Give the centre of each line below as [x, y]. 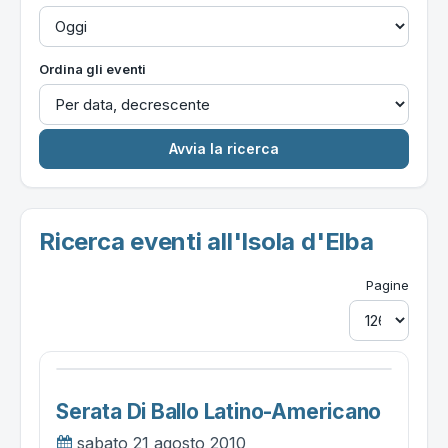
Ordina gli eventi [92, 69]
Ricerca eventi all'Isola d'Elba [206, 241]
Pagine [387, 285]
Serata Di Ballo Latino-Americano [219, 411]
